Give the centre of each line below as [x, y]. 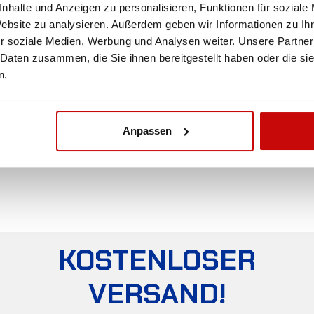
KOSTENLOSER [157, 260]
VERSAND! [157, 294]
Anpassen [147, 130]
